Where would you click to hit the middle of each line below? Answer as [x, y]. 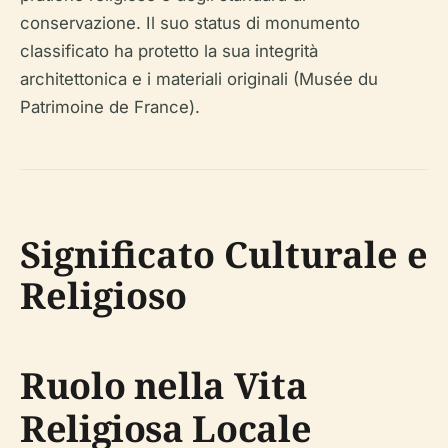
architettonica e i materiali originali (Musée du [199, 78]
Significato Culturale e [224, 254]
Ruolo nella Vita [164, 385]
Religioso [103, 295]
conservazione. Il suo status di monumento [190, 22]
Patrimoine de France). [110, 106]
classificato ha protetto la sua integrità [169, 50]
